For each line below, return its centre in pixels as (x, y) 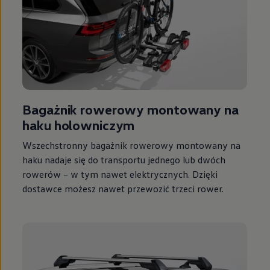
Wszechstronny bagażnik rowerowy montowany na (132, 146)
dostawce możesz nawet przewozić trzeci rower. (123, 189)
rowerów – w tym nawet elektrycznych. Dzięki (120, 174)
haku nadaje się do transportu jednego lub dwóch (124, 160)
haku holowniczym (79, 125)
